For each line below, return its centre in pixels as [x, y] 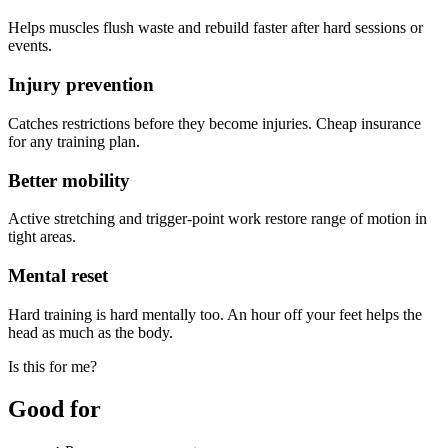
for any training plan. [74, 141]
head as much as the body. [90, 332]
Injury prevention [81, 85]
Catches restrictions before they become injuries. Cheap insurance [214, 123]
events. [30, 46]
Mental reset [58, 275]
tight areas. [42, 237]
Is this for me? [52, 366]
